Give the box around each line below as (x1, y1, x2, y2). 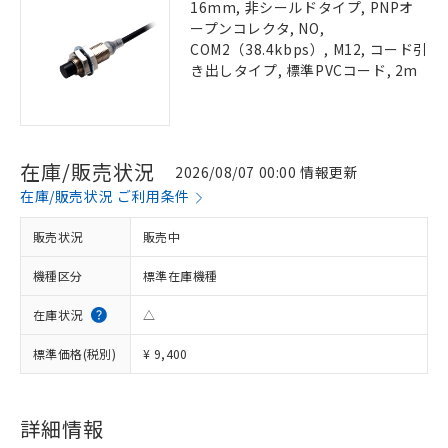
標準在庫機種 (143, 267, 218, 284)
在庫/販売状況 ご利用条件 (20, 186, 190, 206)
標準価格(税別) (33, 345, 117, 362)
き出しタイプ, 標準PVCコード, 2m (190, 60, 419, 80)
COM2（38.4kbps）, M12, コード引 (190, 39, 429, 59)
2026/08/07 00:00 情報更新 (175, 161, 359, 182)
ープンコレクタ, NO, (190, 18, 325, 38)
